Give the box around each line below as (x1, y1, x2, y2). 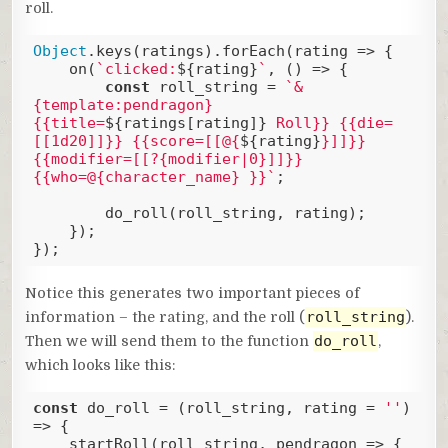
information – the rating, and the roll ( (25, 308, 306, 325)
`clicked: (95, 60, 177, 79)
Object (32, 42, 87, 61)
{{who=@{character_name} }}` (32, 168, 276, 187)
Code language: (24, 266, 123, 280)
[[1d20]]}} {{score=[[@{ (32, 132, 240, 151)
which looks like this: (25, 356, 177, 373)
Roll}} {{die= (266, 114, 393, 133)
